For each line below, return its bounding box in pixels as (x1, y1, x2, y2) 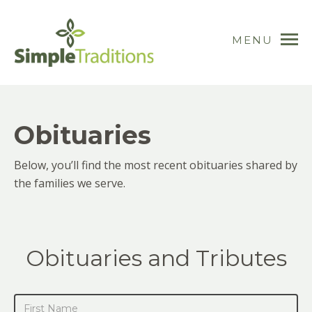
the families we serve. (14, 175, 125, 191)
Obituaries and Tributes (25, 244, 287, 272)
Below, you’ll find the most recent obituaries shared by (14, 157, 297, 173)
